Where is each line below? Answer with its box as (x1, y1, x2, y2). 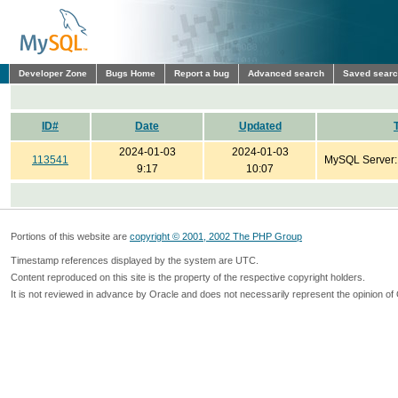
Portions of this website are (11, 231, 130, 242)
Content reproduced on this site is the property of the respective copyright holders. (11, 272, 365, 283)
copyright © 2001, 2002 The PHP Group (130, 231, 302, 242)
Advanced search (248, 68, 324, 78)
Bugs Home (106, 68, 155, 78)
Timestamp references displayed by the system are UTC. (11, 255, 259, 266)
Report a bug (174, 68, 229, 78)
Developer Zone (19, 68, 87, 78)
